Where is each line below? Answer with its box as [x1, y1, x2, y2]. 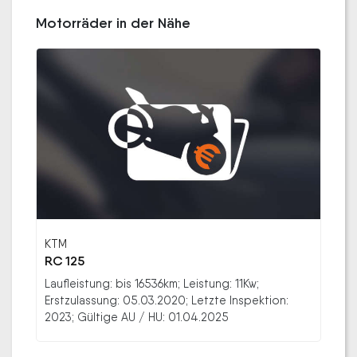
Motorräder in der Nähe [36, 14, 190, 32]
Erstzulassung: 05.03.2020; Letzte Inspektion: [45, 292, 288, 307]
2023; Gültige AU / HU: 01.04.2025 [45, 309, 229, 324]
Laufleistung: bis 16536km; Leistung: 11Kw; [45, 276, 259, 290]
